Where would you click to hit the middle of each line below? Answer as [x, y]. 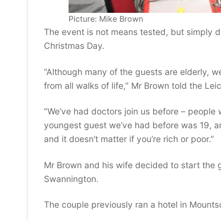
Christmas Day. [74, 46]
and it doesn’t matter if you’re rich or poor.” [129, 139]
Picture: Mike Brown [106, 19]
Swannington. [71, 179]
